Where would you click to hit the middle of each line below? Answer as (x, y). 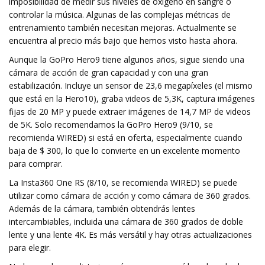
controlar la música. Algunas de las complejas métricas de (120, 14)
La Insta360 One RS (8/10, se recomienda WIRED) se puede (123, 182)
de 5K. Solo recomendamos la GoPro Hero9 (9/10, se (111, 125)
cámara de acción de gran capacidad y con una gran (109, 72)
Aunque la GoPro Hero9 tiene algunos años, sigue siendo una (127, 59)
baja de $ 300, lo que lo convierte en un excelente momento (125, 151)
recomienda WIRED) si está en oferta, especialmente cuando (126, 138)
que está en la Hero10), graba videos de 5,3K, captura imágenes (132, 98)
